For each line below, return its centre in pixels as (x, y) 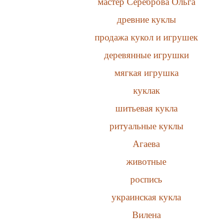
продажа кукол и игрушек (147, 37)
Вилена (146, 215)
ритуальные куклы (146, 126)
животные (147, 161)
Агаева (147, 144)
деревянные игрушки (146, 55)
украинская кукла (147, 197)
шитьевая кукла (146, 108)
